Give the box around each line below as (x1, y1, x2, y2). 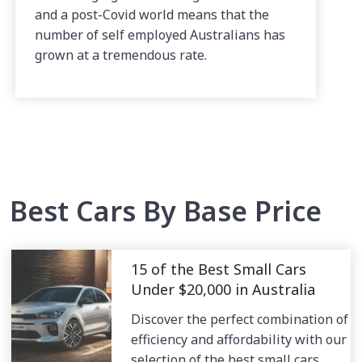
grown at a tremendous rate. (34, 45, 207, 64)
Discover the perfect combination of (130, 309, 348, 328)
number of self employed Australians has (34, 25, 285, 44)
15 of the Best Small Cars (130, 259, 306, 279)
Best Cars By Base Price (10, 192, 322, 229)
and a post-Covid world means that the (34, 5, 269, 23)
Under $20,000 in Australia (130, 279, 315, 299)
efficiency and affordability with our (130, 330, 347, 348)
